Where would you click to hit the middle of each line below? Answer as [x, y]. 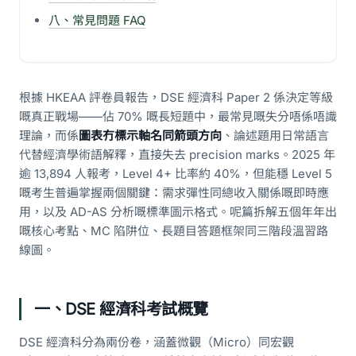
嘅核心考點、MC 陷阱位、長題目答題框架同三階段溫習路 [174, 231]
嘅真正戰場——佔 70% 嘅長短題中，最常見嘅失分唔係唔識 [178, 116]
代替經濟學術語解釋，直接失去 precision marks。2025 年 [177, 155]
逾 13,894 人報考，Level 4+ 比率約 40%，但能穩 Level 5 [176, 174]
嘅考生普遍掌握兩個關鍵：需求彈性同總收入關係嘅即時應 [174, 193]
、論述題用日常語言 [275, 135]
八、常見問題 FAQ [97, 20]
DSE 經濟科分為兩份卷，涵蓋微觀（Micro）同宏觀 [157, 342]
